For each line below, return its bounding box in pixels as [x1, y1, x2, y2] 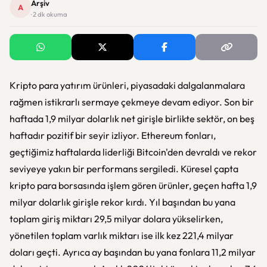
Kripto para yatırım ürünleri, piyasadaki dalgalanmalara [10, 79, 245, 91]
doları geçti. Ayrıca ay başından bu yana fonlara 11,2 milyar [10, 246, 256, 258]
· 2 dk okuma [31, 10, 67, 18]
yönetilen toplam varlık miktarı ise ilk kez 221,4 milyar [10, 229, 234, 241]
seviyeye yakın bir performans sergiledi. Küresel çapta [10, 163, 238, 175]
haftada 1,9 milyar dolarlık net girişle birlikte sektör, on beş [10, 113, 254, 125]
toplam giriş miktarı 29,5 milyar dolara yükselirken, [10, 213, 223, 225]
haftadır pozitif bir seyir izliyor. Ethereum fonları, [10, 129, 216, 141]
